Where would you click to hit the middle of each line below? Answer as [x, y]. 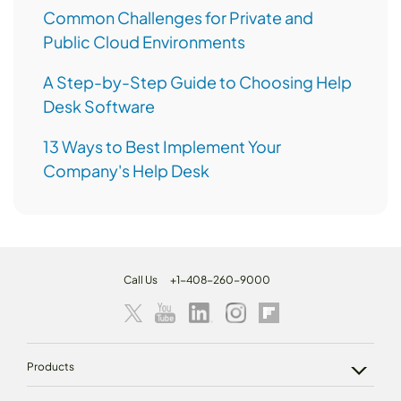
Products [51, 367]
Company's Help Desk [126, 171]
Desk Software [99, 107]
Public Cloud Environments [144, 42]
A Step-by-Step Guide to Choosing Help [197, 82]
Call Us [140, 280]
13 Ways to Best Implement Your [162, 147]
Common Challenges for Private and [178, 18]
